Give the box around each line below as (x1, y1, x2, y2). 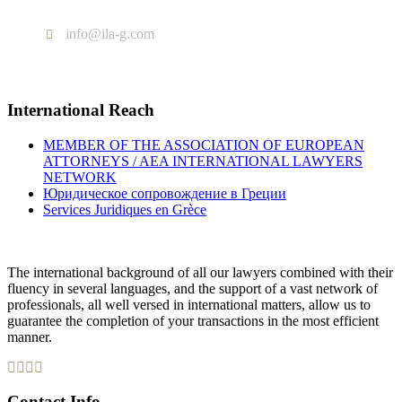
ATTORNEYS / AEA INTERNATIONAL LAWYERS (43, 153, 363, 169)
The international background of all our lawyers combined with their (7, 264, 393, 280)
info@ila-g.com (62, 26, 154, 42)
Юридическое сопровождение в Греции (43, 185, 286, 201)
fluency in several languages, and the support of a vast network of (7, 280, 378, 296)
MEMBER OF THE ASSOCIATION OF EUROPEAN (43, 136, 364, 153)
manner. (7, 328, 52, 345)
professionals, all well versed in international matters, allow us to (7, 296, 371, 312)
